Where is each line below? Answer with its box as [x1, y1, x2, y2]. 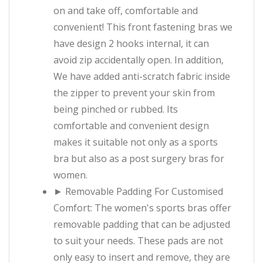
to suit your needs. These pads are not [53, 234, 223, 248]
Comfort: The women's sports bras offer [53, 201, 231, 215]
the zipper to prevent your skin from [53, 86, 215, 100]
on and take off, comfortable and [53, 4, 198, 18]
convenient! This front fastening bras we [53, 21, 232, 34]
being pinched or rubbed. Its [53, 103, 178, 116]
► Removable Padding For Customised [53, 185, 223, 198]
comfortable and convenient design [53, 119, 209, 133]
